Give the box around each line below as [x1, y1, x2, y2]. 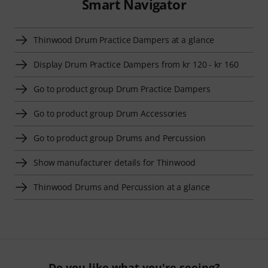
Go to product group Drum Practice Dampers [33, 83, 211, 95]
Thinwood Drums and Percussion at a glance [33, 181, 210, 193]
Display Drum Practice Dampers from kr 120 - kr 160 [33, 58, 239, 70]
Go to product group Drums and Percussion [33, 132, 206, 144]
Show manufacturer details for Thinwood [33, 156, 196, 168]
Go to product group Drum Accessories [33, 107, 187, 119]
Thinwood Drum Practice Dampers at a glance [33, 33, 215, 45]
